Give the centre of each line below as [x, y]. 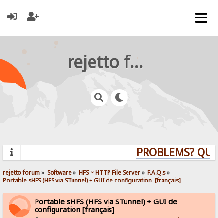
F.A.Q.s [157, 172]
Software [60, 172]
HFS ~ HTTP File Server [110, 172]
